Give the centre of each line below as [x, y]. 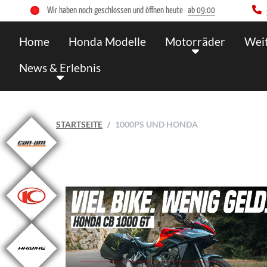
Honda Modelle [107, 42]
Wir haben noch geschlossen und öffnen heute [115, 10]
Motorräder [195, 42]
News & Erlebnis [60, 68]
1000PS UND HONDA [156, 124]
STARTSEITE [79, 124]
